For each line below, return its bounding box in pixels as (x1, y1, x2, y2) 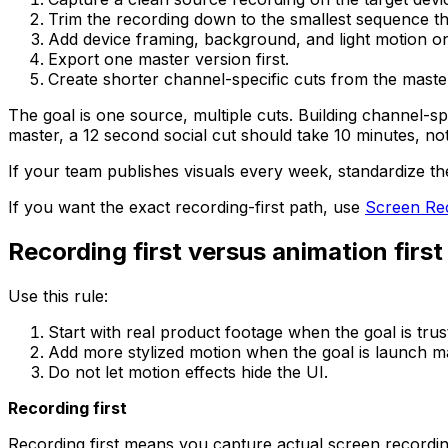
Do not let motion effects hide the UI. (48, 361, 328, 382)
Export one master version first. (48, 48, 289, 69)
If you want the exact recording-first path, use (8, 196, 365, 217)
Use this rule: (8, 285, 108, 306)
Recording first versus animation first (8, 236, 443, 266)
